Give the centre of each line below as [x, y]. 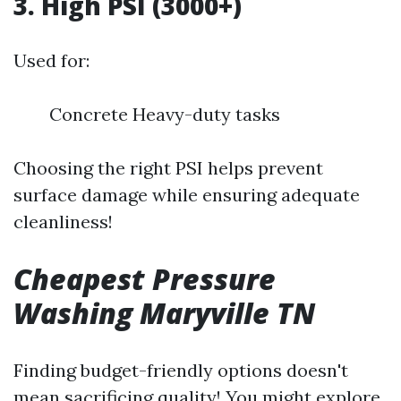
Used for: [51, 60]
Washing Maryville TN [164, 313]
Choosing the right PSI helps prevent [168, 168]
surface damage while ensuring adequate [187, 195]
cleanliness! [63, 222]
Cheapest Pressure [145, 279]
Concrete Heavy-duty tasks [165, 114]
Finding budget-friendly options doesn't [181, 370]
